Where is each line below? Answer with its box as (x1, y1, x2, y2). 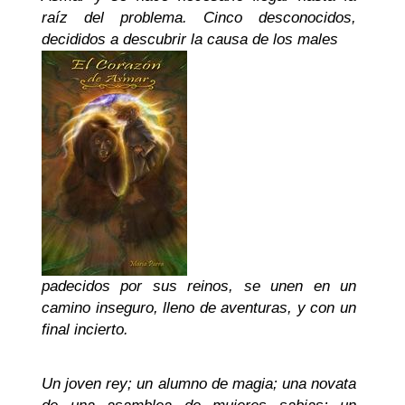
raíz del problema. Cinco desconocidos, (42, 9, 356, 26)
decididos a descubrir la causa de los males (42, 31, 338, 48)
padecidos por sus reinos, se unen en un (42, 278, 356, 295)
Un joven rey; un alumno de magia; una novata (42, 375, 356, 392)
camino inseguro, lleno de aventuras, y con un (42, 299, 356, 316)
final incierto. (42, 321, 128, 338)
